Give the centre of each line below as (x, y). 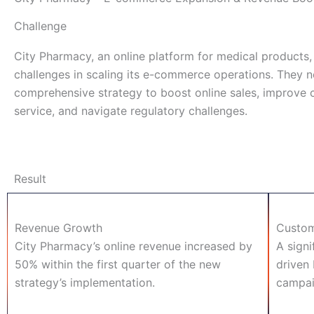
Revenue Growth (59, 227)
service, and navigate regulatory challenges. (131, 110)
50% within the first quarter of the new (118, 264)
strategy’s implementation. (85, 282)
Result (30, 178)
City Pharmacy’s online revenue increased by (134, 246)
